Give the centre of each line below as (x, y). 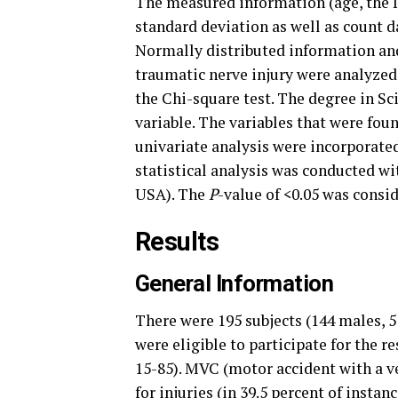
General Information (235, 283)
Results (177, 241)
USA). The (172, 194)
